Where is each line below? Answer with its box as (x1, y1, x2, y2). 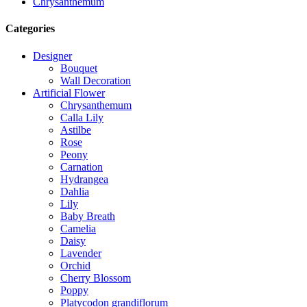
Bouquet (60, 62, 97, 74)
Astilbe (60, 123, 91, 136)
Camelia (60, 222, 96, 234)
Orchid (60, 259, 90, 271)
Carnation (60, 160, 103, 173)
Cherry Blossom (60, 271, 131, 284)
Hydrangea (60, 173, 108, 185)
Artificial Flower (33, 86, 105, 99)
